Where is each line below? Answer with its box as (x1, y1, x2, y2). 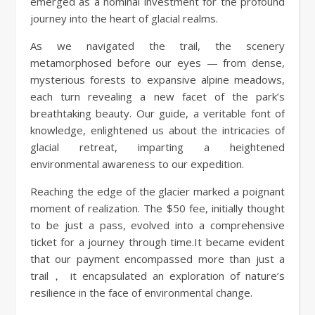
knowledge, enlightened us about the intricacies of (30, 122, 285, 137)
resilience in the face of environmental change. (30, 285, 252, 300)
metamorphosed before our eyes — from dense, (30, 55, 285, 70)
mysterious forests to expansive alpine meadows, (30, 72, 285, 86)
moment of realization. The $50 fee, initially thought (30, 200, 285, 215)
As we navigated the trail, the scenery (30, 38, 285, 53)
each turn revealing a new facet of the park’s (30, 89, 285, 103)
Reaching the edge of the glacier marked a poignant (30, 184, 285, 198)
